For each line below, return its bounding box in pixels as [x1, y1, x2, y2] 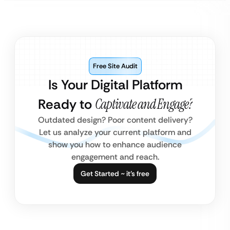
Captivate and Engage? [94, 95, 193, 113]
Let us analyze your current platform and [39, 127, 191, 138]
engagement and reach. [71, 151, 159, 162]
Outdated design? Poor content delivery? [37, 114, 193, 125]
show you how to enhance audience [48, 139, 182, 150]
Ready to [37, 95, 95, 113]
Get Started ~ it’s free [81, 169, 149, 178]
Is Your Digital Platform [48, 76, 182, 93]
